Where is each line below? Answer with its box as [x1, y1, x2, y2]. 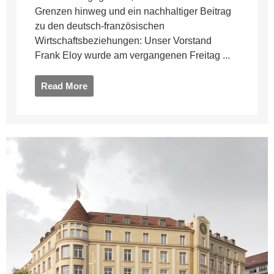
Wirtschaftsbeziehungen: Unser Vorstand [35, 35, 212, 46]
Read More [41, 80, 88, 91]
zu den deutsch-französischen [35, 20, 165, 31]
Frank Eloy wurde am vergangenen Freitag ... [35, 50, 231, 61]
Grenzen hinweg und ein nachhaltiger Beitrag [35, 6, 232, 17]
